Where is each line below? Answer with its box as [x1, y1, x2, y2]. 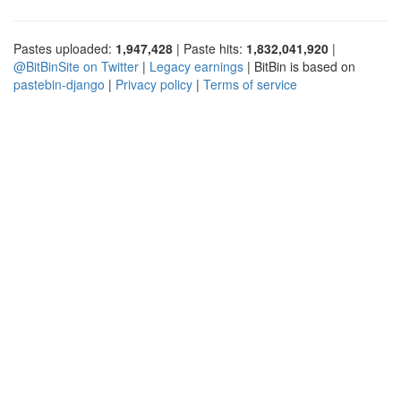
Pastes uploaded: [13, 38, 115, 57]
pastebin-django [13, 74, 105, 93]
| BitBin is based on [243, 56, 355, 75]
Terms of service [203, 74, 297, 93]
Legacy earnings [149, 56, 243, 75]
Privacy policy [115, 74, 192, 93]
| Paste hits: [173, 38, 246, 57]
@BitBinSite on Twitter [13, 56, 139, 75]
